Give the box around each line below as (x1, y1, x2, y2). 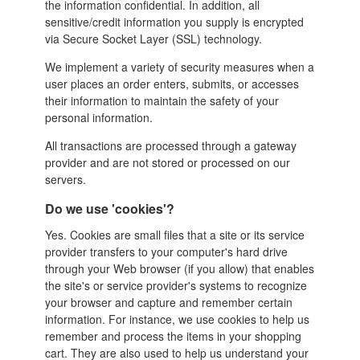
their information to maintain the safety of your (44, 92, 279, 108)
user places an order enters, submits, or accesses (44, 75, 299, 92)
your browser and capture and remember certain (44, 293, 292, 310)
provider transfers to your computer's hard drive (44, 243, 288, 260)
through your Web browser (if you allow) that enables (44, 260, 314, 276)
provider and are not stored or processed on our (44, 153, 290, 170)
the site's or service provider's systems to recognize (44, 276, 307, 293)
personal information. (44, 108, 153, 125)
